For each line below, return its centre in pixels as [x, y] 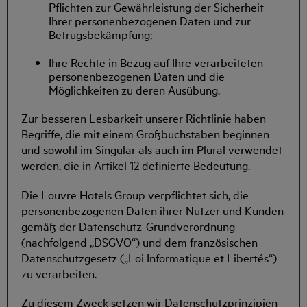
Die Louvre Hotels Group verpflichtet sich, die [135, 194]
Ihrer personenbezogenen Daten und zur [150, 20]
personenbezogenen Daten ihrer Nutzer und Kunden [152, 210]
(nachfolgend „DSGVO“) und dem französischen [139, 241]
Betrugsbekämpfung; [100, 34]
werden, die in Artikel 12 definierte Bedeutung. [136, 165]
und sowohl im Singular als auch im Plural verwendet [152, 149]
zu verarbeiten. [59, 273]
